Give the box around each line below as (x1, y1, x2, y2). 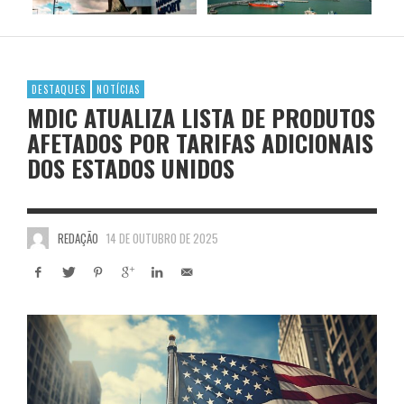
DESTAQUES (32, 81, 86, 96)
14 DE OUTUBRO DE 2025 (106, 228, 218, 247)
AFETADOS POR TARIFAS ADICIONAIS (27, 124, 373, 161)
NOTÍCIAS (96, 81, 140, 96)
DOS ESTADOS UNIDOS (27, 150, 234, 186)
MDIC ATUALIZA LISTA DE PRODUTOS (27, 99, 375, 135)
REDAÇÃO (57, 228, 98, 247)
